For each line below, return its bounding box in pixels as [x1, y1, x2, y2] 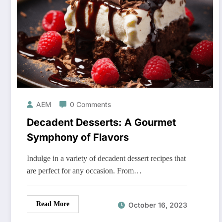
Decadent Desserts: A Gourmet [27, 116, 176, 129]
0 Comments [70, 100, 111, 109]
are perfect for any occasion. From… [27, 166, 142, 175]
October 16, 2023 [128, 200, 187, 209]
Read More [36, 200, 69, 208]
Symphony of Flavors [27, 131, 129, 144]
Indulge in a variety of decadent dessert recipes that [27, 154, 186, 163]
